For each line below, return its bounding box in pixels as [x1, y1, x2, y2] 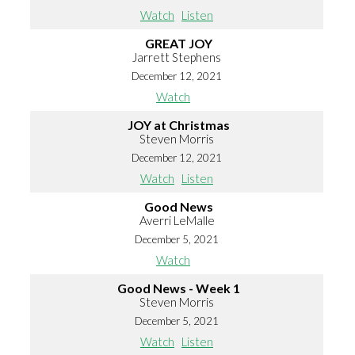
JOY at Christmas [128, 117, 230, 133]
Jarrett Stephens [132, 50, 221, 65]
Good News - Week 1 [117, 281, 240, 296]
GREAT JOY [145, 36, 212, 52]
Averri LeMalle [139, 213, 215, 228]
